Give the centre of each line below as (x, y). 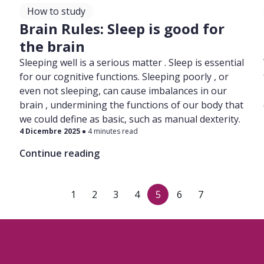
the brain (52, 46)
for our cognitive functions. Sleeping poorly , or (124, 77)
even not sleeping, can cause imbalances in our (123, 91)
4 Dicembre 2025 (50, 131)
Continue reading (60, 153)
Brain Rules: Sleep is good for (122, 29)
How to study (57, 11)
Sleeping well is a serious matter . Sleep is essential (132, 62)
